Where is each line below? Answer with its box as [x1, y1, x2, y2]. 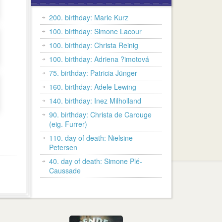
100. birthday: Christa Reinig [49, 40, 138, 50]
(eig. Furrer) [49, 119, 87, 129]
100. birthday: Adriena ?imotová [49, 54, 149, 64]
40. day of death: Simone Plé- [49, 156, 142, 166]
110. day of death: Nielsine [49, 133, 133, 143]
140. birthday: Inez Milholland [49, 96, 141, 106]
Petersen [49, 142, 77, 152]
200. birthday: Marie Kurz [49, 12, 128, 22]
